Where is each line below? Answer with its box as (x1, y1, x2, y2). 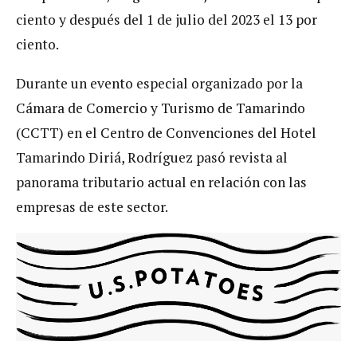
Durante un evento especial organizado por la (16, 73, 303, 92)
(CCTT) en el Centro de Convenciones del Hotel (16, 123, 316, 142)
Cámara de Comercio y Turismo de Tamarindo (16, 98, 305, 117)
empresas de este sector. (16, 197, 168, 216)
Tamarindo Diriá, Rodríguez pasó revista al (16, 147, 288, 167)
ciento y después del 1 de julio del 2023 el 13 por (16, 10, 317, 29)
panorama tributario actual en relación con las (16, 172, 307, 191)
